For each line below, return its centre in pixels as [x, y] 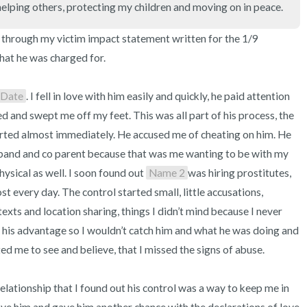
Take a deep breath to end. [216, 116]
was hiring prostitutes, [240, 173]
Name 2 [167, 173]
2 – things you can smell [206, 47]
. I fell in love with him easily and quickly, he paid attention [158, 96]
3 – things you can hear [205, 12]
